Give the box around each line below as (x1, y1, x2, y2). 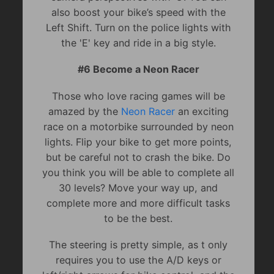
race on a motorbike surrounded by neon (43, 120, 234, 133)
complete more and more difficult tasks (46, 196, 231, 209)
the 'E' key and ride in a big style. (61, 36, 216, 49)
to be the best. (104, 212, 173, 224)
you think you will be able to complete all (42, 166, 235, 179)
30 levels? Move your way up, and (59, 181, 218, 194)
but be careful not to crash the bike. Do (46, 150, 231, 163)
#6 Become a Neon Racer (77, 63, 199, 76)
